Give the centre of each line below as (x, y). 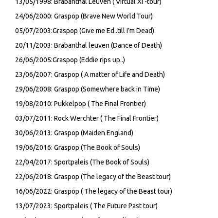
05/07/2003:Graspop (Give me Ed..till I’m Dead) (85, 31)
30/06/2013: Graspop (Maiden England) (74, 133)
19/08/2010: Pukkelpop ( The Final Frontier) (81, 104)
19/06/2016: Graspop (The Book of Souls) (78, 147)
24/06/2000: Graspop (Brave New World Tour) (84, 16)
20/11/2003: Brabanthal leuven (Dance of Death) (89, 45)
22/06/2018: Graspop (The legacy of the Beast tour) (93, 177)
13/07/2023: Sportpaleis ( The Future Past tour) (86, 206)
